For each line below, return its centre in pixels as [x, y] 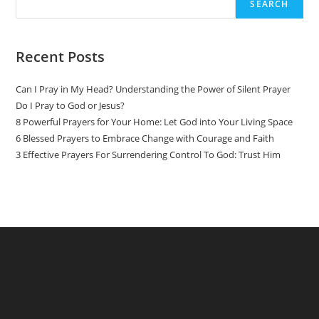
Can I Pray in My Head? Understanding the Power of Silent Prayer [153, 89]
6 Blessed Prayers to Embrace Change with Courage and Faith [145, 138]
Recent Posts [61, 57]
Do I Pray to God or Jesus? [70, 106]
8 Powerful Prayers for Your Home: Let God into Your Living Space [155, 122]
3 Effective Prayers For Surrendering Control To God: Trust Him [148, 155]
